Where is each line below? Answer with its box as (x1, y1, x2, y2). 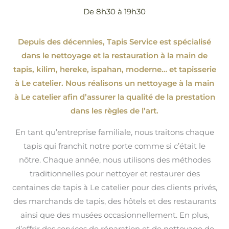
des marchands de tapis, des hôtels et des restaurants (13, 196, 216, 206)
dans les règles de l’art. (71, 105, 158, 116)
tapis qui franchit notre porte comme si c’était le (24, 141, 205, 151)
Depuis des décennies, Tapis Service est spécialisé (18, 36, 211, 47)
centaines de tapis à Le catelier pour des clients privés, (12, 182, 217, 192)
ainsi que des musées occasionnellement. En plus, (20, 210, 209, 220)
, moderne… (121, 64, 167, 74)
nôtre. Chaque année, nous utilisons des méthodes (18, 154, 211, 165)
